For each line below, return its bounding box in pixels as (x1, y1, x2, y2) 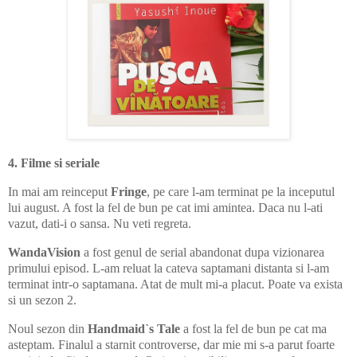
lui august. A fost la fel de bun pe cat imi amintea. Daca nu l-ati (8, 201, 323, 215)
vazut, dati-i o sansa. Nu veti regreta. (8, 217, 191, 231)
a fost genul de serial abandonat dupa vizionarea (80, 245, 324, 260)
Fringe (111, 185, 147, 199)
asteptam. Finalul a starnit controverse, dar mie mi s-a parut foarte (8, 337, 335, 351)
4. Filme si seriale (8, 156, 100, 171)
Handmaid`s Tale (88, 321, 180, 335)
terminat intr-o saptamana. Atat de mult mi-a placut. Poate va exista (8, 277, 343, 292)
